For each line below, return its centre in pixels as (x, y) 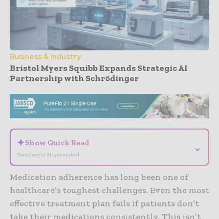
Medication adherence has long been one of (99, 177)
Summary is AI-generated (48, 155)
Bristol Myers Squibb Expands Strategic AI (99, 68)
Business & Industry (45, 56)
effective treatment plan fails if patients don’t (104, 204)
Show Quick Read (57, 143)
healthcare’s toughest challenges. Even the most (109, 190)
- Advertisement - (109, 88)
